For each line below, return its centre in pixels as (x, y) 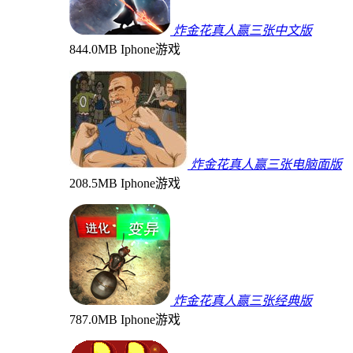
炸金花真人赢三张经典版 (243, 300)
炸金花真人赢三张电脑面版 (266, 164)
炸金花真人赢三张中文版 (243, 30)
